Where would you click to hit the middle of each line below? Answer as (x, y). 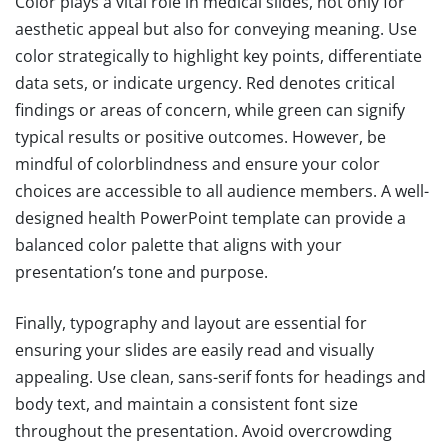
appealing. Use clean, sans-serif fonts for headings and (220, 377)
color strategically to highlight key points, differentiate (218, 56)
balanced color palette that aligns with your (178, 245)
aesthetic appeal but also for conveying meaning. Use (216, 29)
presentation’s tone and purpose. (141, 272)
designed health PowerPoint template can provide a (210, 218)
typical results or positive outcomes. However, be (200, 137)
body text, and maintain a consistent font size (186, 404)
